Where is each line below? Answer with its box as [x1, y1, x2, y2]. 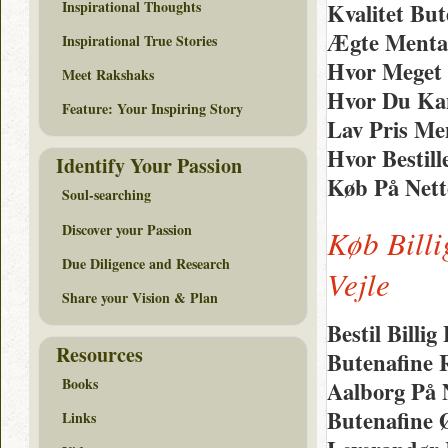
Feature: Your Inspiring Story [62, 98, 243, 120]
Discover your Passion [62, 218, 192, 240]
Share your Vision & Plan [62, 286, 218, 308]
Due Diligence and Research [62, 252, 230, 274]
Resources [56, 339, 143, 369]
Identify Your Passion [56, 150, 242, 180]
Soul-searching [62, 184, 151, 206]
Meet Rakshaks [62, 63, 154, 85]
